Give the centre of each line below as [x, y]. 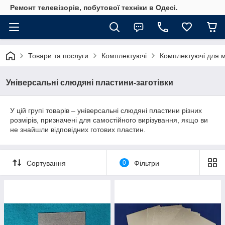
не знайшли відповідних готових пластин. [78, 130]
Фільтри [146, 163]
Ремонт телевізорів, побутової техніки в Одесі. [94, 8]
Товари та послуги [58, 56]
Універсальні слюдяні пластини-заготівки [90, 83]
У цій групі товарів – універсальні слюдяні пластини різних [106, 110]
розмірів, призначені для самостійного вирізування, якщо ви [109, 120]
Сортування [46, 163]
